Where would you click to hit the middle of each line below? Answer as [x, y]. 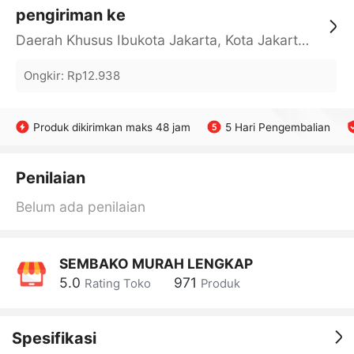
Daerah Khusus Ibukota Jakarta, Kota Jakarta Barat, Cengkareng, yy [303, 40]
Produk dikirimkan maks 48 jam [112, 127]
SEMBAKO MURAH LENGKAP [156, 264]
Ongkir [42, 75]
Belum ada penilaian [80, 207]
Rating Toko [117, 284]
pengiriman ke [70, 15]
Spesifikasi [54, 339]
